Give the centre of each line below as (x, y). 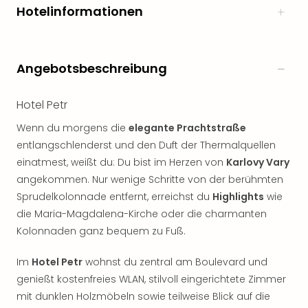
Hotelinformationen (80, 11)
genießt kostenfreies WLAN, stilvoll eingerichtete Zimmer (151, 279)
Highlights (238, 197)
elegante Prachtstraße (187, 128)
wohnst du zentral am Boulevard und (175, 262)
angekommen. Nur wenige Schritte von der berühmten (150, 179)
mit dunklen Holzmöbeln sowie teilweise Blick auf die (143, 296)
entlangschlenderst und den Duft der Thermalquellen (146, 145)
